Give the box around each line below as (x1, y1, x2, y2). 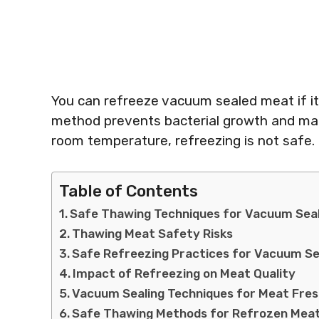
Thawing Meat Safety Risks (72, 226, 234, 241)
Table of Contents (59, 181, 198, 201)
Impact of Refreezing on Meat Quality (73, 266, 296, 281)
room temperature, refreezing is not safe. (51, 132, 315, 149)
